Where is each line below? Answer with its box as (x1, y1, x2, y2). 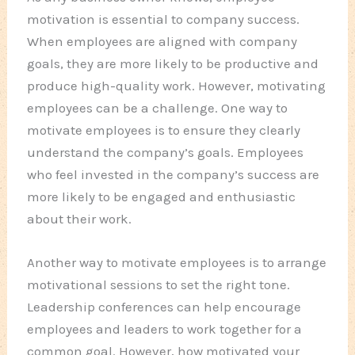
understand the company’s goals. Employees (27, 144, 304, 161)
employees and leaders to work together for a (27, 321, 303, 338)
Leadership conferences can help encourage (27, 299, 302, 315)
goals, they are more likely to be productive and (27, 55, 319, 72)
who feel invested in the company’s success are (27, 166, 320, 183)
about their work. (27, 211, 132, 227)
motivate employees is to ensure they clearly (27, 122, 301, 139)
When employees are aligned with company (27, 33, 298, 50)
